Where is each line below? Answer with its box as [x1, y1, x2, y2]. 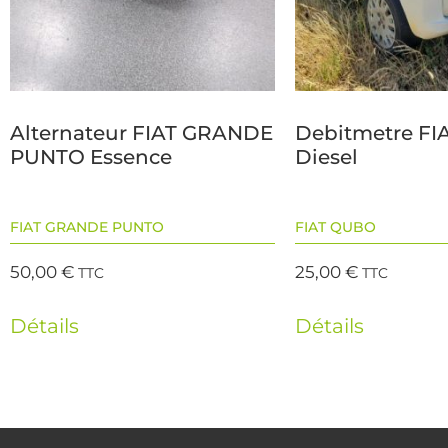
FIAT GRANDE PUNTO [10, 218, 164, 237]
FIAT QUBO [295, 218, 376, 237]
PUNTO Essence [10, 145, 172, 170]
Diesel [295, 145, 358, 170]
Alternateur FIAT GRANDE [10, 121, 273, 146]
